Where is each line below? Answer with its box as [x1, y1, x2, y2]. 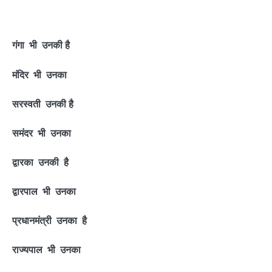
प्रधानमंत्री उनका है [12, 214, 87, 227]
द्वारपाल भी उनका [12, 185, 76, 198]
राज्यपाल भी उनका [12, 243, 81, 256]
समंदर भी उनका [12, 126, 71, 139]
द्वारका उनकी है [12, 155, 69, 168]
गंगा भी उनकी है [12, 39, 70, 52]
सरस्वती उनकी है [12, 97, 73, 110]
